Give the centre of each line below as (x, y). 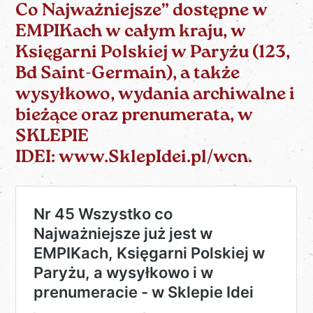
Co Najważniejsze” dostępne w (142, 11)
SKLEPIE (52, 137)
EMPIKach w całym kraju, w (131, 32)
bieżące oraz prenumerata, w (134, 116)
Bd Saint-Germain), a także (128, 74)
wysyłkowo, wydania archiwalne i (155, 95)
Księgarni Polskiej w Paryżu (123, (153, 53)
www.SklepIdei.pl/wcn (154, 158)
